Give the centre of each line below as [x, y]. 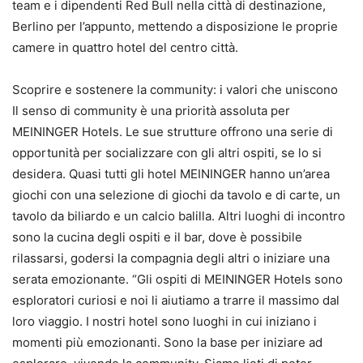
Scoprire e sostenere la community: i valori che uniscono [175, 90]
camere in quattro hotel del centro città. [125, 48]
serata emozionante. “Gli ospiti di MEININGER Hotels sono [177, 280]
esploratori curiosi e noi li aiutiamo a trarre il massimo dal [176, 301]
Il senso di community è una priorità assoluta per [151, 111]
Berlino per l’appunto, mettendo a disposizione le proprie [175, 27]
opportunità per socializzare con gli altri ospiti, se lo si [167, 153]
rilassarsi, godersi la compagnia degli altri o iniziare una [171, 258]
